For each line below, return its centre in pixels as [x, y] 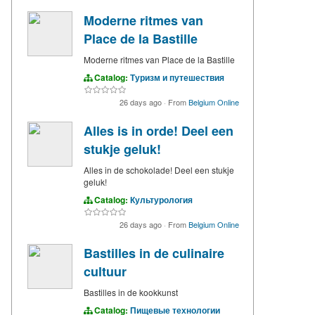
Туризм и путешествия [177, 78]
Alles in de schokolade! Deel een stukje [159, 170]
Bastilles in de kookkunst [131, 292]
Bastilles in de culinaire [154, 253]
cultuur [105, 272]
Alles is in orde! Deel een [159, 131]
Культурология [161, 200]
